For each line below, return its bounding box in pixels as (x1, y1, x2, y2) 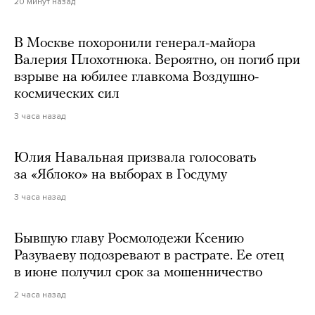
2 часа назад (14, 290, 65, 300)
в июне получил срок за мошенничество (14, 266, 262, 280)
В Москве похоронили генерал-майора (14, 37, 256, 51)
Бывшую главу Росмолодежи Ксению (14, 232, 244, 246)
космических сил (14, 87, 120, 101)
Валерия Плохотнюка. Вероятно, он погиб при (14, 53, 300, 67)
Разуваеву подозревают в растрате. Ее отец (14, 249, 284, 263)
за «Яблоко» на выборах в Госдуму (14, 168, 227, 182)
